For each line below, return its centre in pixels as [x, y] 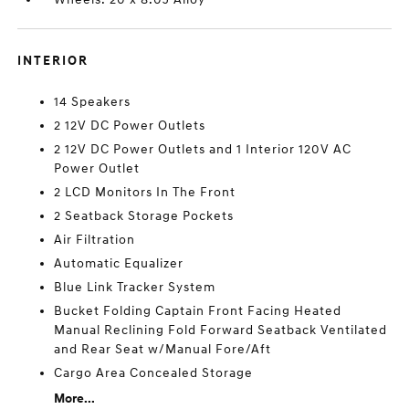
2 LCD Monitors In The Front [145, 192]
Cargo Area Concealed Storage [154, 373]
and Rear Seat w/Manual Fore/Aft [163, 349]
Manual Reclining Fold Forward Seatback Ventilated [221, 330]
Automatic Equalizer [119, 263]
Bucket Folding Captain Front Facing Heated [198, 311]
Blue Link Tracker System [135, 287]
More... [75, 399]
